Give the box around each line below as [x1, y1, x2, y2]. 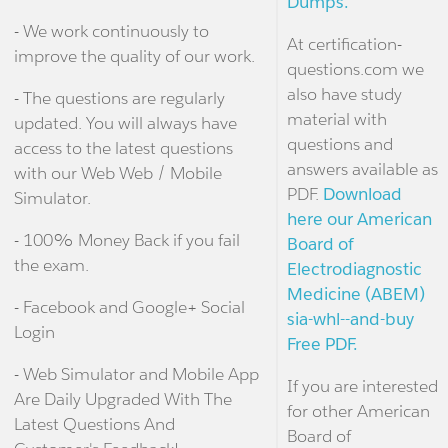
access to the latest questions [13, 137, 233, 160]
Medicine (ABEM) [286, 283, 425, 306]
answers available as [286, 158, 438, 181]
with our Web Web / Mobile [13, 162, 222, 185]
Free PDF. [286, 333, 358, 356]
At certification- [286, 33, 402, 56]
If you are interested [286, 375, 438, 398]
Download [322, 183, 402, 206]
